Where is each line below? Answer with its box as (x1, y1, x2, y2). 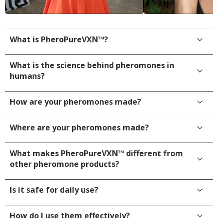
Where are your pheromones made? (10, 122, 149, 133)
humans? (10, 71, 45, 82)
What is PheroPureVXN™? (10, 34, 108, 45)
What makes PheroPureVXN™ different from (10, 148, 183, 159)
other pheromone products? (10, 159, 119, 170)
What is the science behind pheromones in (10, 60, 174, 71)
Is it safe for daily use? (10, 184, 98, 196)
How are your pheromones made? (10, 96, 141, 108)
